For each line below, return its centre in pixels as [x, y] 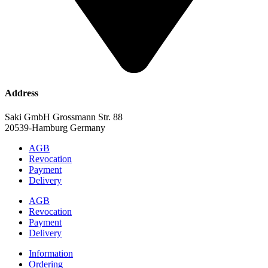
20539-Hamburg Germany [55, 127]
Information [51, 253]
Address [22, 93]
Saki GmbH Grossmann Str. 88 [64, 117]
